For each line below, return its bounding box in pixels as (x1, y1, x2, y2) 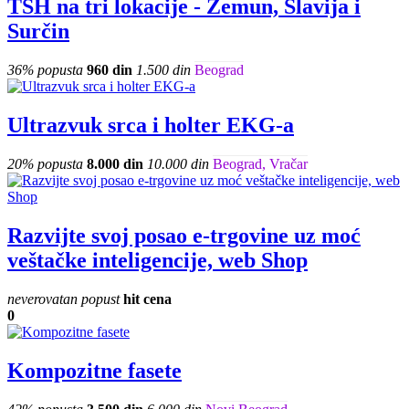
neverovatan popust (7, 291, 120, 307)
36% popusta (7, 62, 83, 79)
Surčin (7, 19, 69, 44)
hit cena (123, 291, 172, 307)
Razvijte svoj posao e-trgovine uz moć (7, 224, 361, 248)
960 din (87, 62, 132, 79)
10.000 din (147, 156, 209, 173)
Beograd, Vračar (213, 156, 308, 173)
